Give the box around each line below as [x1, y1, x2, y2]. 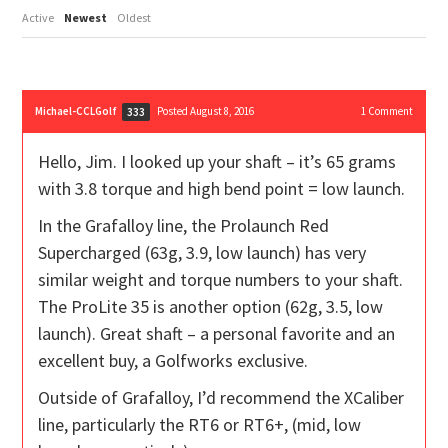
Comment [365, 104, 413, 119]
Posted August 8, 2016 [157, 104, 255, 119]
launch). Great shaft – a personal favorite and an [38, 322, 396, 346]
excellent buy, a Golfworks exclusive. [38, 349, 309, 373]
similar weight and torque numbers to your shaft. [38, 268, 404, 292]
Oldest [117, 10, 152, 26]
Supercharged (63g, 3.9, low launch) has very [38, 241, 367, 265]
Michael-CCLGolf [35, 104, 118, 119]
